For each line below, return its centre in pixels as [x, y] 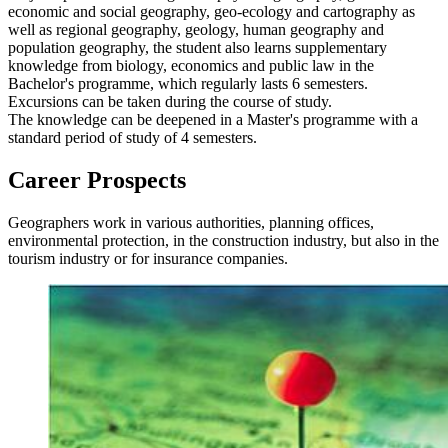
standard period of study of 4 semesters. [132, 138]
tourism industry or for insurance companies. [148, 259]
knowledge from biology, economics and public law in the [191, 66]
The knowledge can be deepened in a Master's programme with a [213, 120]
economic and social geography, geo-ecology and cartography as [211, 12]
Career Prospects [97, 180]
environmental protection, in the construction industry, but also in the [223, 241]
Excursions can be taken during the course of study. [170, 102]
